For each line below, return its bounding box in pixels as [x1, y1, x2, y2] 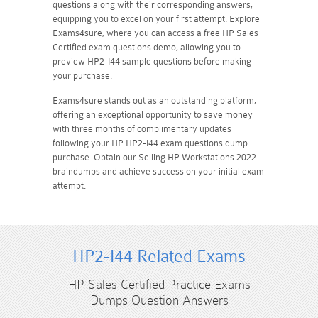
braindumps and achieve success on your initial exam [53, 165, 264, 177]
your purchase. [53, 70, 112, 81]
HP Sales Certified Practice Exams [67, 276, 251, 292]
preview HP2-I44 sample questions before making [53, 55, 251, 67]
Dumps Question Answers [89, 292, 229, 307]
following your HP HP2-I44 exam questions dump [53, 137, 248, 148]
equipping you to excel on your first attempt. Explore [53, 13, 260, 24]
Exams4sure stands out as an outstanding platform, [53, 94, 256, 106]
